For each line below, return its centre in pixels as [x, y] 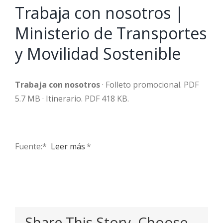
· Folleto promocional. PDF [149, 84]
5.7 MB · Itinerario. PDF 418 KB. [73, 98]
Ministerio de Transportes [111, 33]
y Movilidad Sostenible [98, 53]
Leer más [68, 146]
